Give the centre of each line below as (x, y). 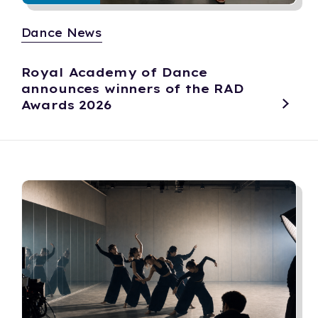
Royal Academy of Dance (114, 72)
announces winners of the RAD (133, 88)
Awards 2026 (66, 104)
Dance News (61, 32)
